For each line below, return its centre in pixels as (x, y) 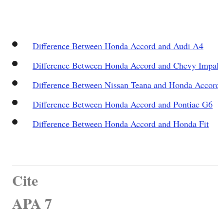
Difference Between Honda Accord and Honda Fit (120, 123)
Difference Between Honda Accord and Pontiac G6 (122, 104)
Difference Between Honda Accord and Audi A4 (118, 45)
